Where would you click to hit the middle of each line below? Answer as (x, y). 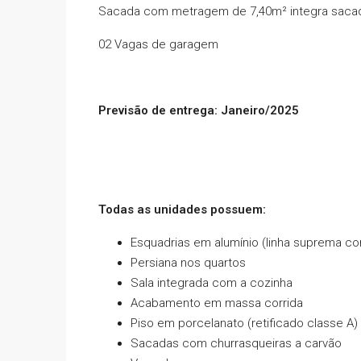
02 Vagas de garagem (158, 44)
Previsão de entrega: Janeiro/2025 (199, 110)
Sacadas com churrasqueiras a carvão (236, 343)
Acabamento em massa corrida (217, 303)
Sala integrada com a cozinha (212, 282)
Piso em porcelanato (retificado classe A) (244, 323)
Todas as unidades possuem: (182, 209)
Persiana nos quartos (188, 262)
